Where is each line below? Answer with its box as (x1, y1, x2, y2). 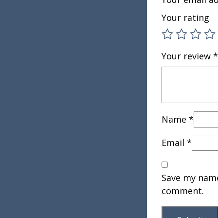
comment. (162, 185, 204, 197)
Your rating (162, 12, 209, 24)
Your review (162, 50, 213, 62)
